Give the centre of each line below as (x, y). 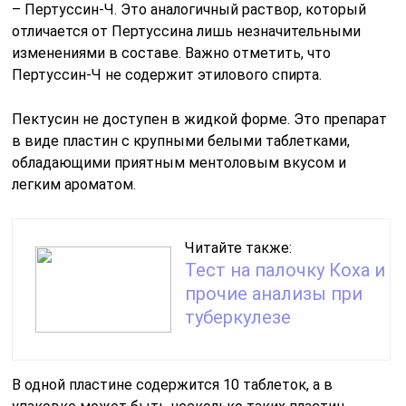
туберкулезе (238, 317)
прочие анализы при (274, 293)
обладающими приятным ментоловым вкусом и (179, 162)
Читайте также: (239, 247)
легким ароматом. (74, 184)
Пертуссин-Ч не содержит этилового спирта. (167, 74)
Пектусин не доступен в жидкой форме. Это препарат (200, 119)
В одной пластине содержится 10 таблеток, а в (173, 384)
